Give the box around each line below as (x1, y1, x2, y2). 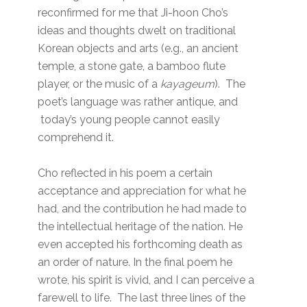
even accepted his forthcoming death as (38, 238, 243, 251)
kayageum (160, 77, 215, 91)
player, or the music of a (38, 77, 161, 91)
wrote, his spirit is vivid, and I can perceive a (38, 273, 255, 287)
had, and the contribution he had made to (38, 202, 247, 216)
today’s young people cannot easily (38, 113, 221, 127)
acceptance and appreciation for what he (38, 184, 247, 198)
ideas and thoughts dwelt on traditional (38, 24, 236, 38)
